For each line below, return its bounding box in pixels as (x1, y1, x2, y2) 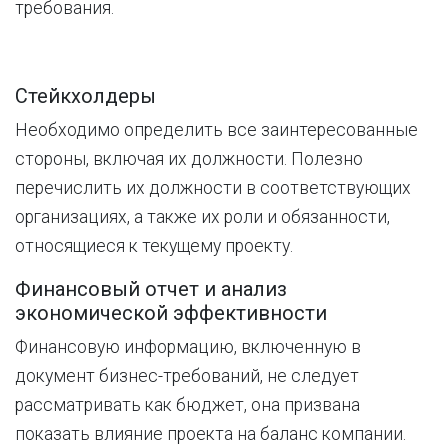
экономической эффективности (15, 301, 327, 325)
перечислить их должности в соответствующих (15, 178, 411, 198)
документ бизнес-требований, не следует (15, 366, 359, 386)
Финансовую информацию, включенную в (15, 337, 361, 357)
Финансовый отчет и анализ (15, 277, 287, 301)
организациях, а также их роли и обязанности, (15, 207, 390, 227)
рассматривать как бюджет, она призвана (15, 395, 360, 415)
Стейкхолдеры (15, 84, 156, 108)
